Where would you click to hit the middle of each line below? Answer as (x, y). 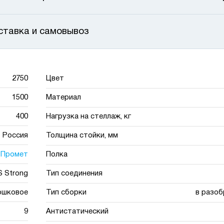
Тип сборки (66, 192)
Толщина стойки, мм (82, 135)
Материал (64, 97)
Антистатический (77, 211)
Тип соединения (74, 173)
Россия (15, 135)
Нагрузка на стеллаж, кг (89, 116)
